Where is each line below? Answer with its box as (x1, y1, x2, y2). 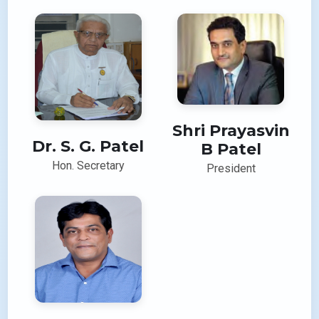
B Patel (200, 140, 261, 159)
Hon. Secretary (51, 158, 125, 172)
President (206, 162, 256, 176)
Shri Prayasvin (172, 121, 290, 141)
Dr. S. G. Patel (32, 136, 145, 156)
